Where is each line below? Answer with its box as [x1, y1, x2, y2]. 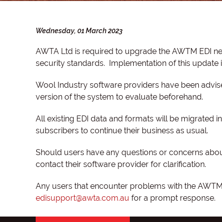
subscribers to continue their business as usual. [36, 126, 208, 135]
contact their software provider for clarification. [36, 160, 206, 169]
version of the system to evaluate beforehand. [36, 92, 205, 102]
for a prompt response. [129, 193, 216, 203]
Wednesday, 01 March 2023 [36, 27, 122, 35]
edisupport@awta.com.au [36, 193, 129, 203]
